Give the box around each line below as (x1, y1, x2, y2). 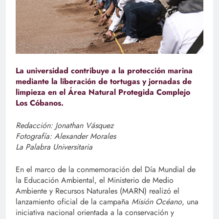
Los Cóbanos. (16, 97, 64, 109)
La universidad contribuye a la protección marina (16, 65, 193, 77)
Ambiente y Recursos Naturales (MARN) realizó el (16, 185, 179, 197)
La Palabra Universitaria (16, 141, 92, 153)
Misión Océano (131, 196, 182, 208)
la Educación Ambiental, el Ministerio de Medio (16, 175, 174, 186)
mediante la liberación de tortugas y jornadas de (16, 76, 192, 88)
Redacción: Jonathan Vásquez (16, 120, 113, 131)
